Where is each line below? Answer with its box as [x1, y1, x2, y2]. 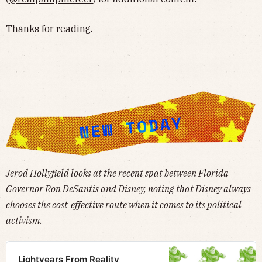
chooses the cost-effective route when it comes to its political [6, 199, 242, 211]
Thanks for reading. [6, 23, 92, 35]
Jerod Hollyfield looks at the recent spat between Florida [6, 167, 229, 180]
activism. [6, 215, 42, 227]
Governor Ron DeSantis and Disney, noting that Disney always [6, 183, 251, 195]
